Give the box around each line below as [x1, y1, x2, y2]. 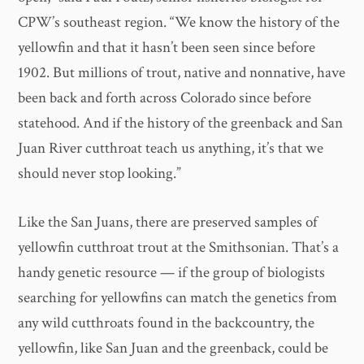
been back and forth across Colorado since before [18, 88, 312, 109]
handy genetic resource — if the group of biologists [18, 262, 326, 283]
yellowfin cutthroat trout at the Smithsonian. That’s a [18, 236, 340, 258]
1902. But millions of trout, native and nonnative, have [18, 63, 346, 84]
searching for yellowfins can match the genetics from [18, 287, 338, 308]
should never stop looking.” [18, 163, 182, 184]
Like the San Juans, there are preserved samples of [18, 211, 318, 232]
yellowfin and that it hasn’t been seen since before [18, 37, 316, 58]
